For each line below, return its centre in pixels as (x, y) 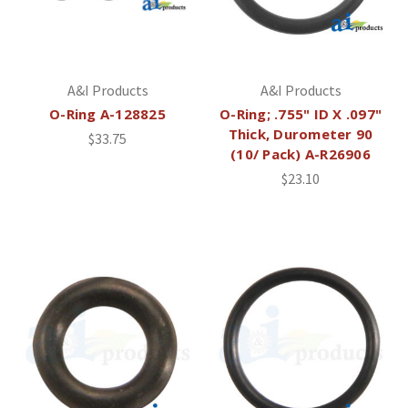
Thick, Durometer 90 (301, 134)
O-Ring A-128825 (107, 114)
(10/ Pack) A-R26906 (301, 154)
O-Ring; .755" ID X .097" (301, 114)
